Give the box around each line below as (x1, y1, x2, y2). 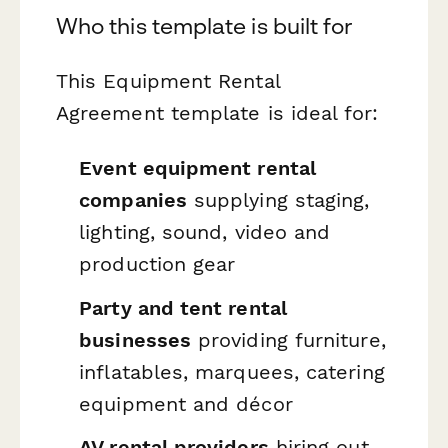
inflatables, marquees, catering (79, 359, 385, 384)
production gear (79, 252, 236, 277)
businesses (79, 327, 191, 352)
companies (79, 188, 187, 213)
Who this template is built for (56, 12, 353, 39)
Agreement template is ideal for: (56, 100, 379, 125)
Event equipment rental (79, 156, 316, 181)
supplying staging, (186, 188, 370, 213)
